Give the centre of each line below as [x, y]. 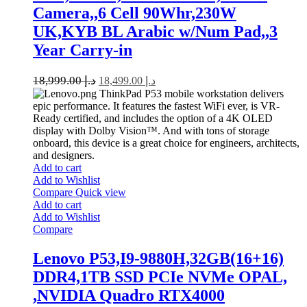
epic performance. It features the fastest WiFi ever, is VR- [156, 106]
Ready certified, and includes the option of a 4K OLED [153, 119]
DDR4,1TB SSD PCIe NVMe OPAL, [160, 277]
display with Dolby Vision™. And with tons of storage [151, 131]
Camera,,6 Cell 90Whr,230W [135, 13]
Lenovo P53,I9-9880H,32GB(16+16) [158, 259]
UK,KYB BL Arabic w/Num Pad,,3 [155, 32]
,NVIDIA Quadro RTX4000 [129, 296]
